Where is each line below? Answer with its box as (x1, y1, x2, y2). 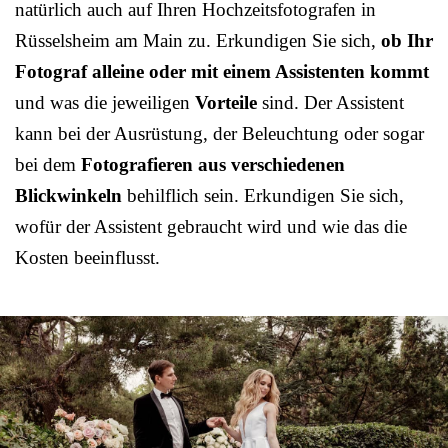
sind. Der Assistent (257, 92, 404, 114)
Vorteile (195, 92, 257, 114)
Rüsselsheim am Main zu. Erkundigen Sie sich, (15, 30, 381, 52)
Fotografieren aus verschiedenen (81, 154, 345, 176)
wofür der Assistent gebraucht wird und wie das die (15, 216, 407, 238)
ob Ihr (381, 30, 433, 52)
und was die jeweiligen (15, 92, 195, 114)
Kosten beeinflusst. (15, 247, 160, 269)
